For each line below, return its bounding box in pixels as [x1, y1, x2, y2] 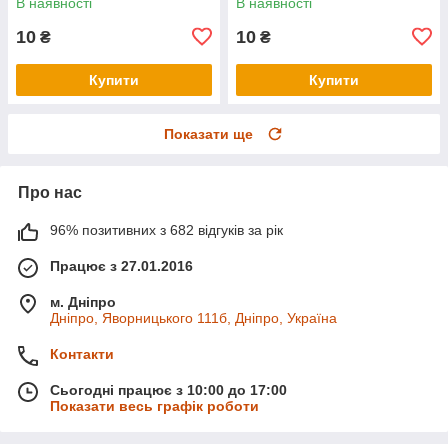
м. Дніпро [50, 293, 116, 310]
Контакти [50, 345, 114, 362]
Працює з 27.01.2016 [50, 257, 193, 274]
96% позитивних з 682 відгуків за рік [50, 221, 283, 238]
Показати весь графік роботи [50, 397, 259, 414]
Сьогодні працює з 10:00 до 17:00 [50, 381, 287, 398]
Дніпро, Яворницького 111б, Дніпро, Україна [50, 309, 337, 326]
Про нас [18, 183, 82, 201]
